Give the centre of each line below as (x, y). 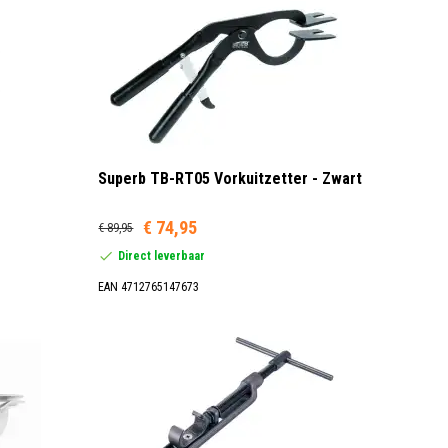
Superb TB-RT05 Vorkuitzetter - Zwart (230, 178)
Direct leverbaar (162, 255)
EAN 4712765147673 (149, 286)
